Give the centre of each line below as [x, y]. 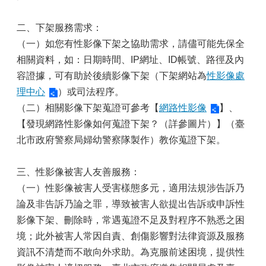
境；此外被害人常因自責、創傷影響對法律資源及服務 [131, 236]
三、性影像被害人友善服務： [78, 172]
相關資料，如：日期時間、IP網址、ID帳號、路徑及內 [130, 60]
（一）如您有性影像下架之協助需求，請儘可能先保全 [131, 44]
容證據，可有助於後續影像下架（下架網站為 [112, 76]
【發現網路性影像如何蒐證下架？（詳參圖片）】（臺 [131, 124]
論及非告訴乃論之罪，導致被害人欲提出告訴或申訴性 [131, 204]
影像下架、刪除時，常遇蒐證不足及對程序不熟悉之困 [131, 220]
